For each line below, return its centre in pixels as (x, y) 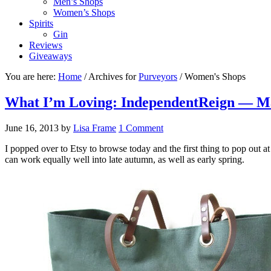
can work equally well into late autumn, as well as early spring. (125, 159)
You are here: (31, 77)
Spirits (41, 23)
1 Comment (141, 128)
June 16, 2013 (32, 128)
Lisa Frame (95, 128)
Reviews (46, 45)
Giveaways (51, 56)
